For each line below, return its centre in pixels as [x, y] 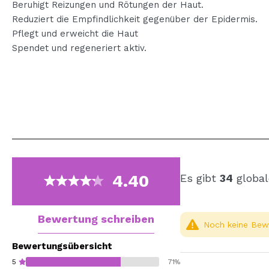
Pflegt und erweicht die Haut [75, 33]
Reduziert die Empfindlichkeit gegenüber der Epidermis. [135, 19]
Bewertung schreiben [96, 219]
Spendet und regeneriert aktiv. [79, 48]
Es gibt [200, 178]
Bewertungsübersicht [62, 246]
